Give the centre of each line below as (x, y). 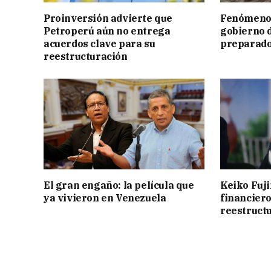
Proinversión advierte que (108, 18)
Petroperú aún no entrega (107, 31)
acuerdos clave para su (100, 44)
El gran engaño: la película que (119, 185)
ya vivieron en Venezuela (105, 198)
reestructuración (86, 57)
